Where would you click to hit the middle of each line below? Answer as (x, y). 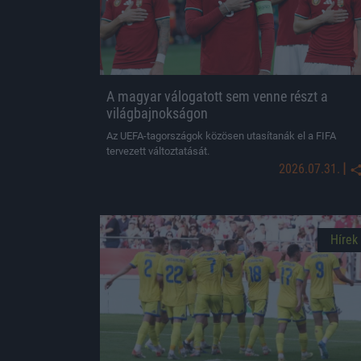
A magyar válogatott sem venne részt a (217, 96)
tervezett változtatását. (158, 151)
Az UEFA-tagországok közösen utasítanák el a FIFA (221, 136)
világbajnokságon (157, 113)
